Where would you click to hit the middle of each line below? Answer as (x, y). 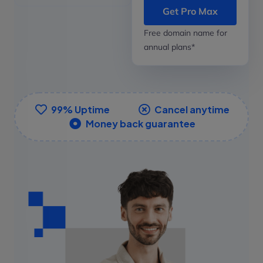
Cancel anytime (192, 109)
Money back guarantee (140, 123)
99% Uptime (80, 109)
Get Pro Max (190, 11)
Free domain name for (186, 33)
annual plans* (169, 47)
